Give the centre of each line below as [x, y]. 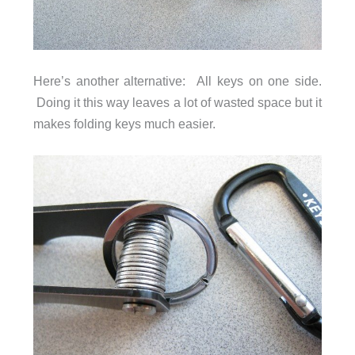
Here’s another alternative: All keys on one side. [177, 81]
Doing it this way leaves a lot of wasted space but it [177, 103]
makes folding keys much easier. [124, 124]
